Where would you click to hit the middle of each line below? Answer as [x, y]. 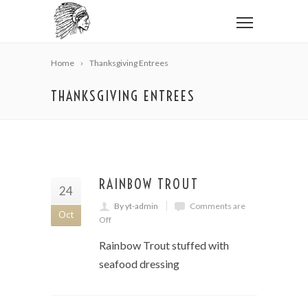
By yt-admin [136, 206]
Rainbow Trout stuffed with [164, 245]
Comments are [218, 206]
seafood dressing [139, 264]
